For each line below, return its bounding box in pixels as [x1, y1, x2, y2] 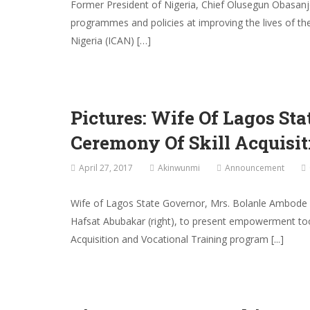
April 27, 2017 [79, 162, 133, 174]
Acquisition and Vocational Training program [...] [71, 232, 284, 246]
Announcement [225, 162, 284, 174]
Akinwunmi [158, 162, 200, 174]
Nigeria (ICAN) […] [71, 34, 151, 48]
